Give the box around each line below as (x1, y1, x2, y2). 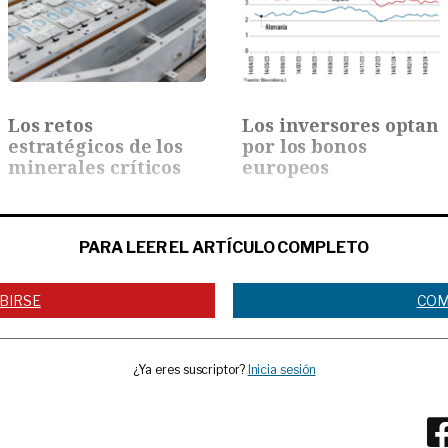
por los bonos (242, 134, 367, 159)
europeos (242, 155, 330, 180)
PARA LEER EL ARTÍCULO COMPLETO (79, 238, 369, 258)
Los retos (7, 113, 93, 138)
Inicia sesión (247, 361, 316, 377)
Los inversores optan (242, 113, 440, 138)
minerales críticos (7, 155, 182, 180)
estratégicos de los (7, 134, 184, 159)
